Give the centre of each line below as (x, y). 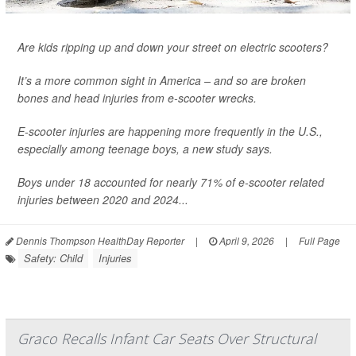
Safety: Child (53, 258)
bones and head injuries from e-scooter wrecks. (137, 98)
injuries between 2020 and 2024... (103, 200)
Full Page (319, 241)
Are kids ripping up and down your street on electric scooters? (173, 47)
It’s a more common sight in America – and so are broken (162, 81)
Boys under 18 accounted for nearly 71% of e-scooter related (171, 182)
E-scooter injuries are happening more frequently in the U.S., (170, 132)
